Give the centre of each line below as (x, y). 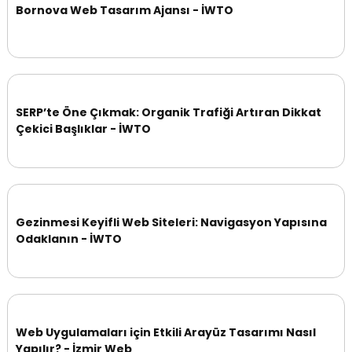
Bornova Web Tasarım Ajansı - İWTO (125, 11)
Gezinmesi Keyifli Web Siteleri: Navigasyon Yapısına (171, 222)
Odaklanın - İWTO (69, 238)
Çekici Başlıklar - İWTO (83, 128)
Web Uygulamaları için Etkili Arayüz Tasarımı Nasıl (166, 332)
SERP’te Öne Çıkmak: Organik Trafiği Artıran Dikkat (169, 112)
